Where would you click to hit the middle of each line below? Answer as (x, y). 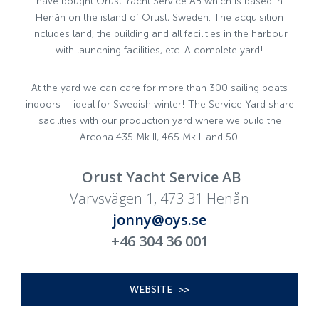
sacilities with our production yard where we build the (159, 120)
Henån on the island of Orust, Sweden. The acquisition (159, 17)
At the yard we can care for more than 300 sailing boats (159, 88)
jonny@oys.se (159, 219)
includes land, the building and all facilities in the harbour (159, 33)
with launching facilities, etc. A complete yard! (159, 50)
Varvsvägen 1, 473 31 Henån (159, 198)
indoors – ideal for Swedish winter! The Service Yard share (159, 104)
